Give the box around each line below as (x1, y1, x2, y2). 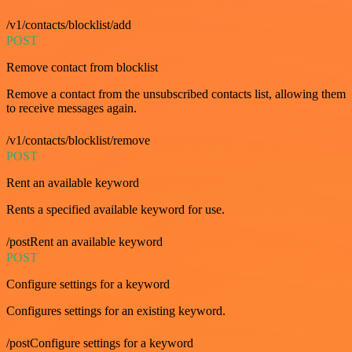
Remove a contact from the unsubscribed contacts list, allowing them (6, 86, 346, 101)
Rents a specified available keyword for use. (6, 202, 225, 216)
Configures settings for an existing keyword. (6, 303, 225, 317)
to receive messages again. (6, 101, 137, 115)
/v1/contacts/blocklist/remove (6, 133, 150, 147)
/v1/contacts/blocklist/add (6, 17, 131, 31)
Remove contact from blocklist (6, 60, 158, 74)
